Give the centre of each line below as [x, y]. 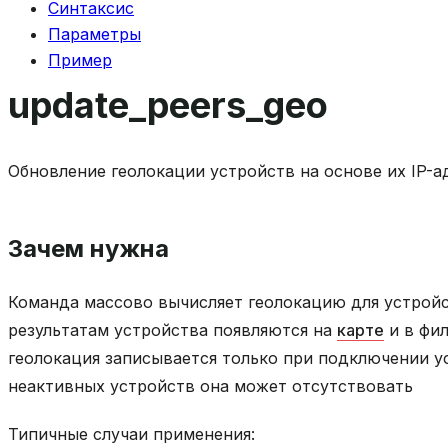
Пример [80, 59]
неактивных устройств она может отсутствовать [210, 385]
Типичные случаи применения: [131, 433]
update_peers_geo [168, 104]
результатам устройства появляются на [172, 329]
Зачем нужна [88, 248]
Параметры [94, 34]
